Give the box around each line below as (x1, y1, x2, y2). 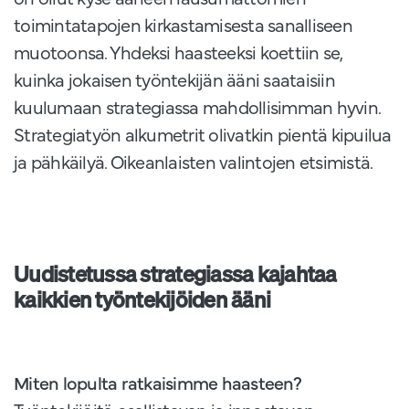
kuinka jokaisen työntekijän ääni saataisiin (14, 67, 335, 92)
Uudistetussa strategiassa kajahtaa (14, 259, 337, 289)
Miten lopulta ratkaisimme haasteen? (14, 370, 301, 395)
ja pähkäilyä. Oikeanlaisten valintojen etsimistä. (14, 149, 373, 174)
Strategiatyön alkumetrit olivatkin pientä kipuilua (14, 121, 392, 147)
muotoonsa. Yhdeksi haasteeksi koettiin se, (14, 39, 342, 65)
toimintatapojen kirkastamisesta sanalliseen (14, 12, 352, 37)
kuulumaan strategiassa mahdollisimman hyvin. (14, 94, 380, 120)
